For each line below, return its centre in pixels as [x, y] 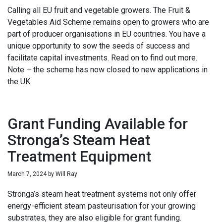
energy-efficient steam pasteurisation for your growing [102, 206]
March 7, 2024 [27, 174]
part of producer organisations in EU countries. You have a [107, 34]
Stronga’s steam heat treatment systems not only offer [102, 194]
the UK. [20, 81]
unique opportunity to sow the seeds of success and [99, 46]
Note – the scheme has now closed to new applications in [108, 69]
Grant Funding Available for [98, 123]
